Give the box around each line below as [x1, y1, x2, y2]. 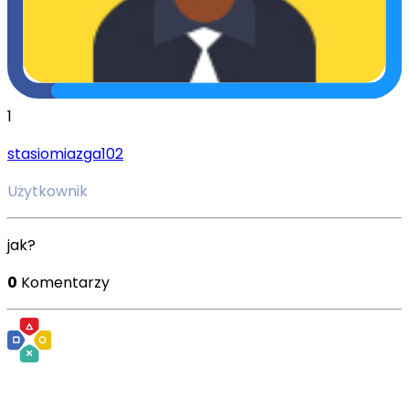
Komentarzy [21, 271, 110, 293]
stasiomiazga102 [7, 142, 123, 164]
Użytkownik [7, 180, 88, 202]
